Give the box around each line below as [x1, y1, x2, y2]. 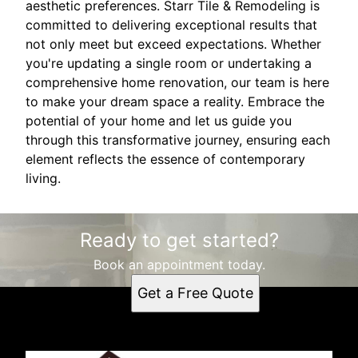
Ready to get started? [79, 228, 279, 252]
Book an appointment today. [93, 256, 265, 272]
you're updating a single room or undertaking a [26, 54, 312, 71]
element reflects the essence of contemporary [26, 150, 305, 167]
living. [26, 169, 61, 186]
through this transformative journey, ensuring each [26, 131, 330, 148]
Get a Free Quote [137, 284, 253, 301]
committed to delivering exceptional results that [26, 16, 317, 33]
